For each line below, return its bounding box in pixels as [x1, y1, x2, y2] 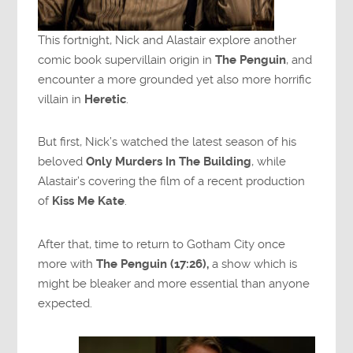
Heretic [84, 92, 127, 107]
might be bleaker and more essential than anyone [38, 276, 310, 291]
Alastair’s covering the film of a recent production [38, 174, 306, 189]
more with [38, 256, 97, 271]
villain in [38, 92, 85, 107]
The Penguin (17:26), [96, 256, 210, 271]
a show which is [209, 256, 298, 271]
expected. [38, 295, 93, 310]
